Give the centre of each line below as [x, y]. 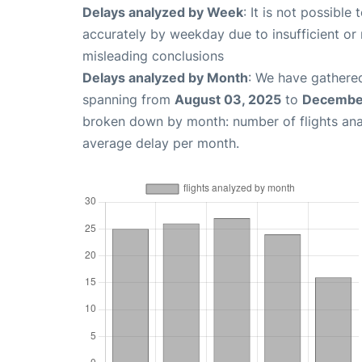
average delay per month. [161, 143]
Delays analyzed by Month [165, 78]
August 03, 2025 [228, 100]
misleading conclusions [153, 56]
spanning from [128, 100]
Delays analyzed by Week [163, 13]
